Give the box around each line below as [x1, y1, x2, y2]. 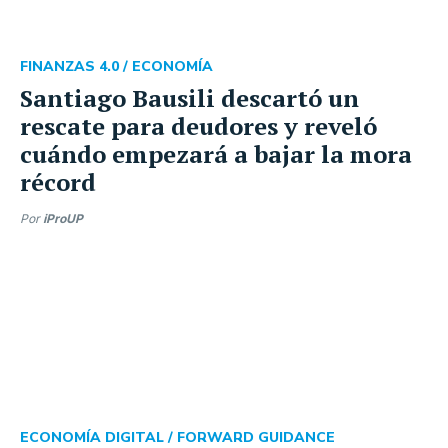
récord [20, 165, 96, 198]
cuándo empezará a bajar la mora [20, 137, 412, 170]
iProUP [43, 210, 83, 226]
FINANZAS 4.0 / [20, 56, 132, 76]
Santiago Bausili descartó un [20, 81, 359, 114]
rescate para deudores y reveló [20, 109, 377, 142]
